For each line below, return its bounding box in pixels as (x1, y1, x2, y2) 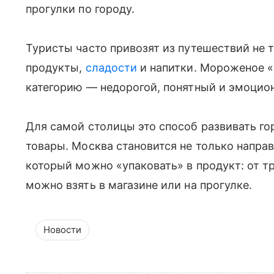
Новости (43, 223, 81, 235)
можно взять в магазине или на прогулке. (26, 178, 253, 191)
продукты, (26, 61, 86, 74)
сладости (85, 61, 137, 74)
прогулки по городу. (26, 2, 138, 15)
